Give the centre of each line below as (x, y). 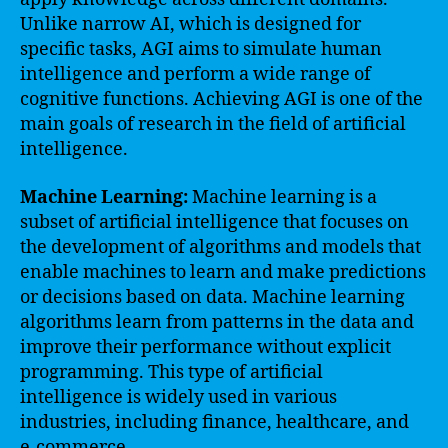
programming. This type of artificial (171, 372)
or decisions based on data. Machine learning (212, 297)
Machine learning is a (282, 197)
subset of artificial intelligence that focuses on (214, 222)
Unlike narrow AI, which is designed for (190, 24)
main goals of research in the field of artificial (213, 124)
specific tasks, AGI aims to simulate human (201, 49)
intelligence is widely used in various (178, 397)
